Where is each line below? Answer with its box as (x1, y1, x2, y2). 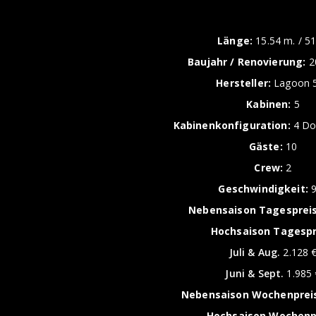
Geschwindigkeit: (218, 182, 308, 195)
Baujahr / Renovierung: (188, 55, 309, 68)
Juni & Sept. (225, 267, 284, 280)
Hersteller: (216, 76, 271, 90)
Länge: (217, 34, 253, 47)
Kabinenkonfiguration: (173, 119, 291, 132)
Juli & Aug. (229, 245, 281, 259)
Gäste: (248, 140, 283, 153)
